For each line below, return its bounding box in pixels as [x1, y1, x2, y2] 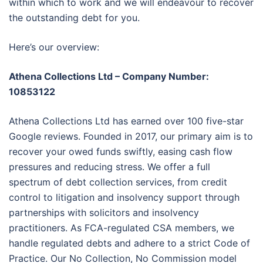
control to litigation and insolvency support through [9, 191, 240, 204]
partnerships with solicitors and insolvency [9, 207, 199, 219]
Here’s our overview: [9, 41, 99, 53]
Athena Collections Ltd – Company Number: [9, 70, 209, 83]
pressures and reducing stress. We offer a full [9, 161, 210, 173]
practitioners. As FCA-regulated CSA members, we [9, 222, 234, 234]
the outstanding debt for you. [9, 12, 140, 24]
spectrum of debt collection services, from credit [9, 176, 227, 188]
